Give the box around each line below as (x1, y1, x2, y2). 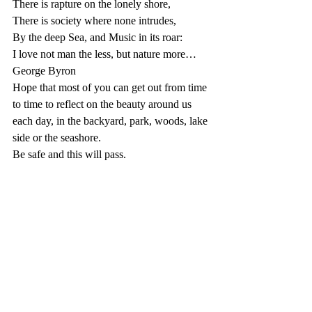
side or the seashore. (13, 132, 101, 143)
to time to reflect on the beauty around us (13, 98, 194, 110)
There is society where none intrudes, (13, 15, 176, 26)
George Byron (13, 65, 76, 77)
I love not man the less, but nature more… (13, 48, 196, 60)
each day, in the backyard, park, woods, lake (13, 115, 210, 127)
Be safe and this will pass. (13, 148, 126, 160)
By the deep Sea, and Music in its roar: (13, 31, 182, 43)
